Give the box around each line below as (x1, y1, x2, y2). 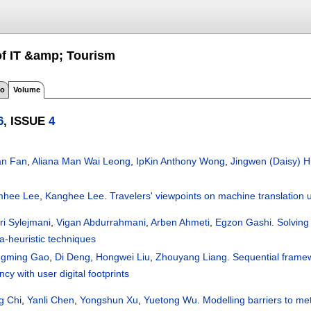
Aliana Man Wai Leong (32, 155, 131, 167)
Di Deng (55, 251, 91, 262)
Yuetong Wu (144, 294, 198, 305)
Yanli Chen (27, 294, 75, 305)
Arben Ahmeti (151, 216, 210, 228)
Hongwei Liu (96, 251, 151, 262)
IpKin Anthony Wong (136, 155, 226, 167)
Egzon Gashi (215, 216, 272, 228)
